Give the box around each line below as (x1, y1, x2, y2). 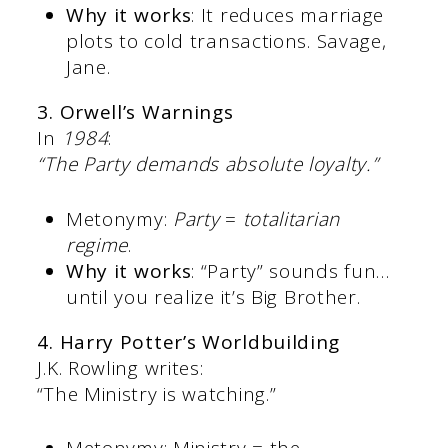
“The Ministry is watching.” (37, 380, 277, 407)
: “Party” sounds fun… (191, 257, 391, 284)
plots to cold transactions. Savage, (65, 28, 387, 55)
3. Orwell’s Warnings (37, 99, 234, 126)
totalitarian (242, 205, 340, 232)
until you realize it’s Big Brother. (65, 283, 361, 310)
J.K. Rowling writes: (37, 354, 204, 381)
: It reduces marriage (191, 2, 385, 29)
